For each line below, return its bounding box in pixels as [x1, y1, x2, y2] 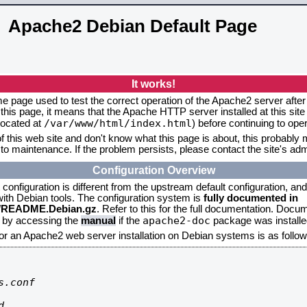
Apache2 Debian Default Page [8, 16, 257, 36]
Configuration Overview [92, 164, 215, 176]
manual [81, 215, 116, 226]
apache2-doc [143, 214, 210, 226]
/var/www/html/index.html [44, 117, 192, 129]
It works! [132, 77, 175, 90]
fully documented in [204, 193, 298, 204]
